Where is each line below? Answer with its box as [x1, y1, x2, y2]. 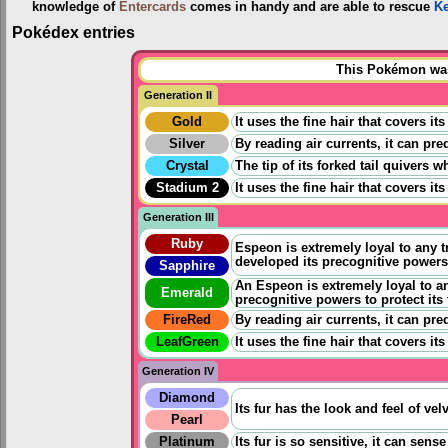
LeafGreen [155, 334, 219, 349]
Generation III [142, 210, 214, 223]
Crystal [165, 158, 209, 173]
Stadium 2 [155, 180, 219, 195]
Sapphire [159, 258, 215, 273]
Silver [169, 136, 205, 151]
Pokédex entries [12, 23, 135, 42]
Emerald [161, 285, 213, 300]
